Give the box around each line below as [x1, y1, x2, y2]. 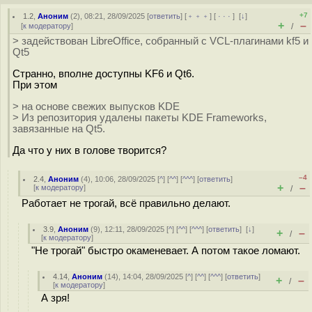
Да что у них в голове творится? [13, 144, 166, 156]
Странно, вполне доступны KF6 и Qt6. [13, 68, 194, 79]
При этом [13, 79, 57, 91]
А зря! [41, 292, 70, 304]
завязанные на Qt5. [13, 123, 105, 134]
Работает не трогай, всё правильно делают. [22, 198, 231, 209]
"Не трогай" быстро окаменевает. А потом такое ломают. [31, 245, 300, 256]
